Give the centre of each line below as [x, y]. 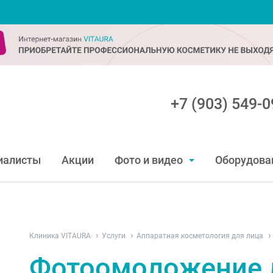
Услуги [115, 236]
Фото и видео [150, 160]
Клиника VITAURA [61, 236]
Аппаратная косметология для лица [201, 236]
